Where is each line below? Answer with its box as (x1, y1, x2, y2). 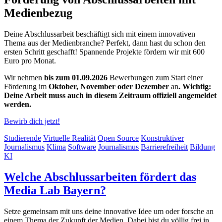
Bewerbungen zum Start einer (110, 73, 203, 82)
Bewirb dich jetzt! (4, 116, 60, 125)
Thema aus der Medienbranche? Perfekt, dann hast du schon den (4, 38, 206, 47)
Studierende (4, 133, 41, 142)
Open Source (98, 133, 139, 142)
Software (68, 142, 96, 151)
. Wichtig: (178, 82, 211, 91)
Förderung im (4, 82, 47, 91)
